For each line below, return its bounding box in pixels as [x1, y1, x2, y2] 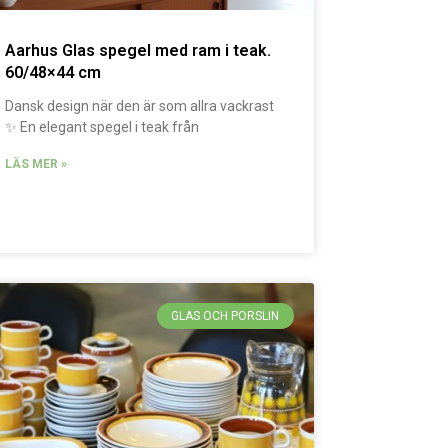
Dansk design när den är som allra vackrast [5, 97, 275, 114]
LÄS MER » [5, 156, 68, 171]
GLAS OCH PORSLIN [171, 308, 280, 323]
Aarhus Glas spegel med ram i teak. [5, 40, 272, 60]
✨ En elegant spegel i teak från [5, 118, 200, 135]
